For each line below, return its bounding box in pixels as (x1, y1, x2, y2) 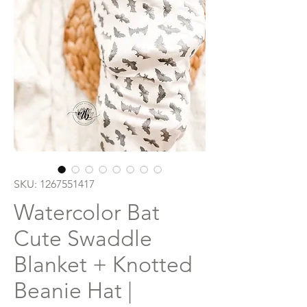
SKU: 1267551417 (14, 177, 95, 191)
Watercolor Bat (14, 199, 160, 226)
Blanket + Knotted (14, 251, 193, 278)
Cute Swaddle (14, 225, 152, 252)
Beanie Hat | (14, 278, 132, 304)
